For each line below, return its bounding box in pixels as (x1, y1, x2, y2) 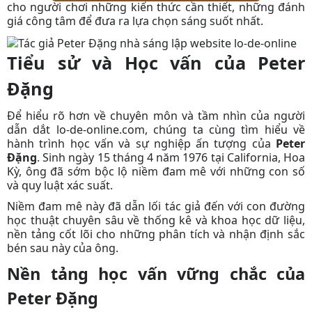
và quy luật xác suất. (7, 177, 113, 193)
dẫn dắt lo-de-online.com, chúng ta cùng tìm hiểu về (7, 121, 305, 137)
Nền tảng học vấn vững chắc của (7, 262, 305, 285)
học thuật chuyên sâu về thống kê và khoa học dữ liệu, (7, 212, 305, 228)
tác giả (164, 198, 201, 214)
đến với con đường (200, 198, 306, 214)
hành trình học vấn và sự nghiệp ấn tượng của (7, 135, 276, 151)
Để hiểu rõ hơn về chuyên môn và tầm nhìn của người (7, 107, 305, 123)
